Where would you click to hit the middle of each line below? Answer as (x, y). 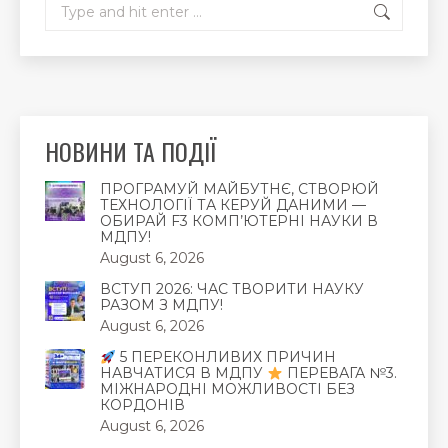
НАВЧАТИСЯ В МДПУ (183, 373)
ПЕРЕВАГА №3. (339, 373)
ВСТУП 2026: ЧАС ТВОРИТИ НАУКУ (232, 289)
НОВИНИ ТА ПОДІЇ (130, 151)
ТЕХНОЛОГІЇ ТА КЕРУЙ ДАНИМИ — (233, 205)
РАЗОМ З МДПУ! (161, 305)
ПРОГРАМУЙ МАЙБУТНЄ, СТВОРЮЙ (239, 189)
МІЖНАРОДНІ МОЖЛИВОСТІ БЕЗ (227, 389)
